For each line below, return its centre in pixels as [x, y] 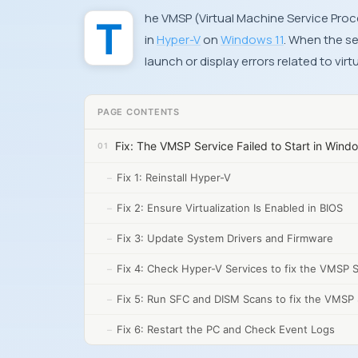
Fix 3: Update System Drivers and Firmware [225, 238]
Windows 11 [252, 40]
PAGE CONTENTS [139, 111]
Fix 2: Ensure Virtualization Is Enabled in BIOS [230, 208]
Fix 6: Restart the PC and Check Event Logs [226, 329]
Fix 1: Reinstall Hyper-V [174, 177]
